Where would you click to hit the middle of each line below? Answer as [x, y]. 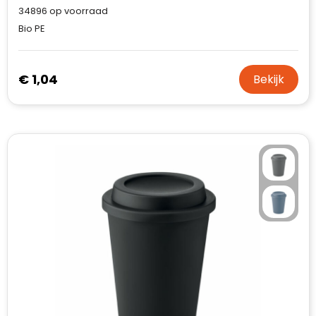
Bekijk [268, 79]
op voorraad [77, 11]
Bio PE [31, 29]
